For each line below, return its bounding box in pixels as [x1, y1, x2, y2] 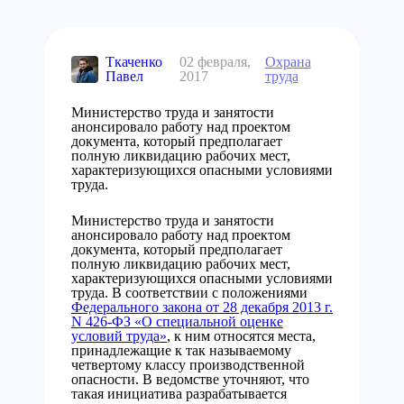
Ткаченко [106, 54, 162, 69]
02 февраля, [179, 54, 252, 69]
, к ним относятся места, [167, 328, 316, 344]
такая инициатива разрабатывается [71, 386, 287, 401]
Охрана [264, 54, 311, 69]
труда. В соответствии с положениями [71, 285, 308, 300]
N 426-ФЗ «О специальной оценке [71, 314, 283, 329]
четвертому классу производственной [71, 357, 305, 372]
